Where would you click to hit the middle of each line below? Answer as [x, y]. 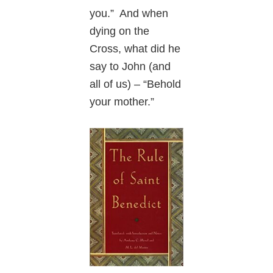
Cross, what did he [135, 48]
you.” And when [129, 13]
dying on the [120, 31]
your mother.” [122, 101]
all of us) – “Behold [136, 84]
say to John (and [130, 66]
